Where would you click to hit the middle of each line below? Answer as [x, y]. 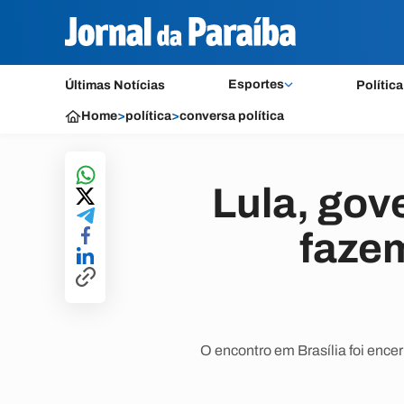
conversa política [232, 116]
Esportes [256, 84]
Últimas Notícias [115, 85]
